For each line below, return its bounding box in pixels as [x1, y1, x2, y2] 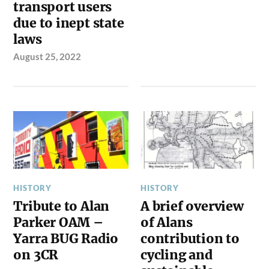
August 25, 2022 [13, 50, 82, 62]
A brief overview [141, 198, 244, 214]
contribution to [141, 230, 240, 247]
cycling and [141, 246, 213, 263]
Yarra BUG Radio [13, 230, 119, 247]
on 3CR [13, 246, 59, 263]
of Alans [141, 214, 193, 231]
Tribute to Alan [13, 198, 110, 214]
